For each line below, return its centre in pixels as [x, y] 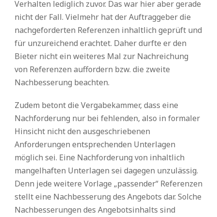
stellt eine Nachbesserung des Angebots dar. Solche [108, 197]
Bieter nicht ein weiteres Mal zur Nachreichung [101, 56]
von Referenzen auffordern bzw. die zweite [92, 69]
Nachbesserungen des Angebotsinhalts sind [95, 210]
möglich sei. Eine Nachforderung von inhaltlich [100, 157]
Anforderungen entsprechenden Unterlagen [95, 144]
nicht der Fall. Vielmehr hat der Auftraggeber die [103, 17]
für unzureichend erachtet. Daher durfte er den [101, 43]
